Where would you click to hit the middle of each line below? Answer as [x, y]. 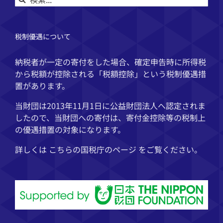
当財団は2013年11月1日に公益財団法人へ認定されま [110, 106]
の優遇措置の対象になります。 [70, 130]
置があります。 [42, 86]
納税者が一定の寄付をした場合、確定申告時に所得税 [111, 62]
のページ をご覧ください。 [153, 150]
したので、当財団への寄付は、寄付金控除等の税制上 [110, 118]
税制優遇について [43, 37]
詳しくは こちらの [48, 150]
